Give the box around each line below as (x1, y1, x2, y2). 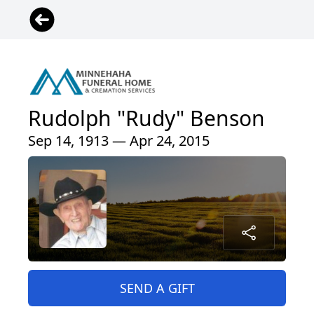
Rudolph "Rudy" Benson (28, 103, 265, 132)
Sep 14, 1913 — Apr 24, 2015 (28, 130, 210, 150)
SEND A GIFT (119, 279, 195, 296)
